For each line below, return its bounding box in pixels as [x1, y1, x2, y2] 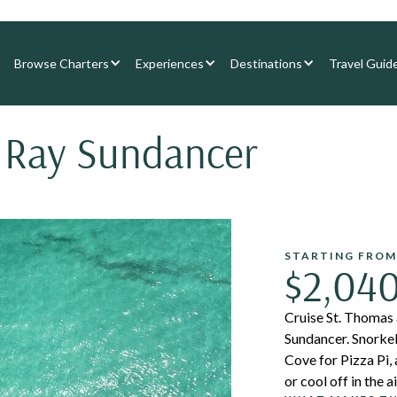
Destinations [230, 55, 302, 71]
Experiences [136, 55, 204, 71]
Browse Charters [14, 55, 109, 71]
